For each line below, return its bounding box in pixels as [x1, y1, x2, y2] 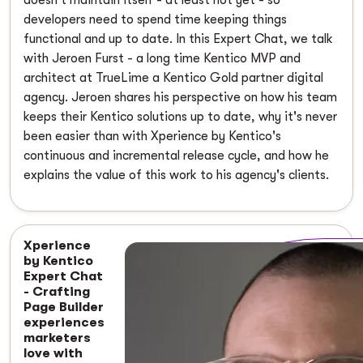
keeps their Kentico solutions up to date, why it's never [23, 109, 337, 124]
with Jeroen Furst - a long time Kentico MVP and [23, 50, 301, 66]
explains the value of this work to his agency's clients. [23, 167, 329, 182]
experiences [23, 314, 105, 330]
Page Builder [23, 299, 104, 314]
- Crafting [23, 284, 90, 299]
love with [23, 345, 83, 361]
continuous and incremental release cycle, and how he [23, 147, 329, 163]
